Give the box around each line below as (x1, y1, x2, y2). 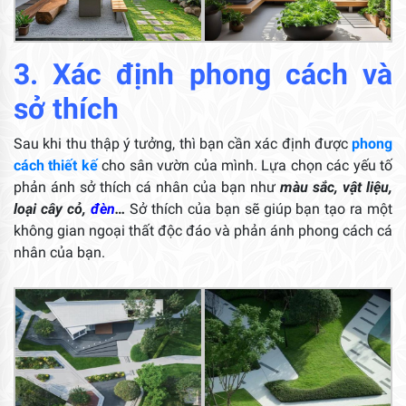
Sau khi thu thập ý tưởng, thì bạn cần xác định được (14, 134, 352, 152)
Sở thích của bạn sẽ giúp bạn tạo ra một (125, 199, 393, 217)
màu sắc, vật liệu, (280, 178, 392, 196)
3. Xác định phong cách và (14, 56, 392, 92)
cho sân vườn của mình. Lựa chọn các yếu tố (97, 156, 393, 174)
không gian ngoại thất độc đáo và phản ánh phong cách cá (14, 221, 392, 239)
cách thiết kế (14, 156, 98, 174)
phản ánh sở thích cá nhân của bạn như (14, 178, 280, 196)
